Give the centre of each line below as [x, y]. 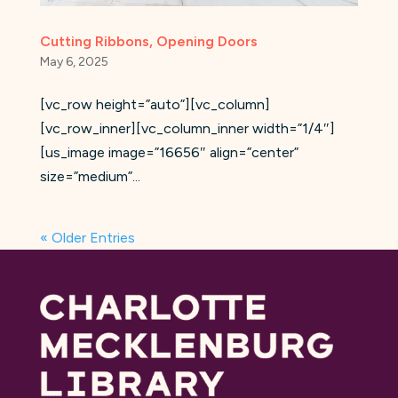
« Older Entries [87, 238]
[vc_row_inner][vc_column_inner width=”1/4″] [187, 129]
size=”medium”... [90, 177]
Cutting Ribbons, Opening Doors [148, 42]
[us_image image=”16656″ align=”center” [169, 153]
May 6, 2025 [74, 62]
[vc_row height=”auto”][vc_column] [155, 105]
